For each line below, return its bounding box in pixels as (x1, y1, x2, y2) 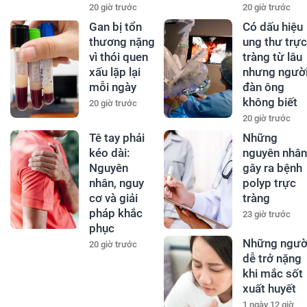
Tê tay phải (88, 131, 145, 145)
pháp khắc (88, 206, 143, 221)
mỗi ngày (88, 80, 136, 95)
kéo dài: (88, 146, 130, 160)
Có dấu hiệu (242, 20, 303, 34)
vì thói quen (88, 50, 148, 64)
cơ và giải (88, 191, 138, 206)
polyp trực (242, 176, 296, 191)
